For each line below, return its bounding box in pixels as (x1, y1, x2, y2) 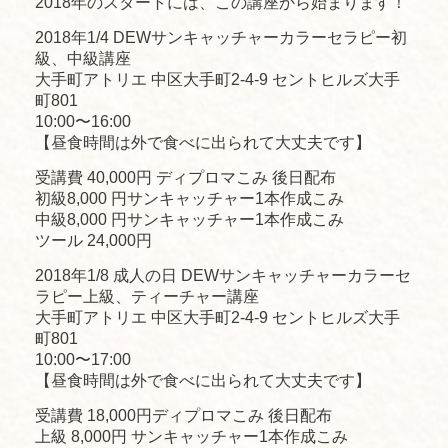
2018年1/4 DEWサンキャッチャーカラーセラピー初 (35, 28, 407, 46)
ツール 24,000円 (35, 231, 152, 249)
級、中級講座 (35, 49, 135, 67)
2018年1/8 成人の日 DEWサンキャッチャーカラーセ (35, 266, 411, 284)
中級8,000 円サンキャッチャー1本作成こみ (35, 210, 344, 228)
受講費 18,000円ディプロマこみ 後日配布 (35, 406, 332, 424)
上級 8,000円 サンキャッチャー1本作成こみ (35, 427, 348, 445)
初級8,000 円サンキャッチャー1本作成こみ (35, 189, 344, 207)
